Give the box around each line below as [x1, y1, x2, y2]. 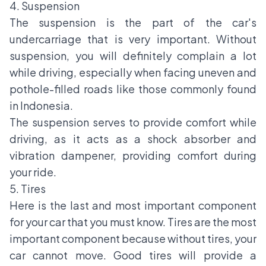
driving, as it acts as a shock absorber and [9, 131, 256, 145]
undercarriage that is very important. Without [9, 31, 256, 46]
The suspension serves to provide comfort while [9, 115, 256, 129]
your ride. [9, 164, 56, 179]
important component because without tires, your [9, 231, 256, 245]
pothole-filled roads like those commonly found [9, 81, 256, 96]
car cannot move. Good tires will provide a [9, 248, 256, 262]
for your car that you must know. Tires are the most [9, 214, 256, 229]
